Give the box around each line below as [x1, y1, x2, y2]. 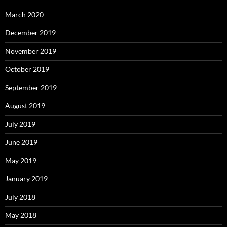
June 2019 [5, 138, 37, 147]
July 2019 [5, 120, 35, 129]
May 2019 [5, 156, 36, 165]
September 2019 [5, 83, 57, 92]
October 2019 [5, 65, 49, 74]
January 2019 [5, 174, 48, 183]
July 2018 [5, 193, 35, 202]
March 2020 [5, 10, 44, 19]
